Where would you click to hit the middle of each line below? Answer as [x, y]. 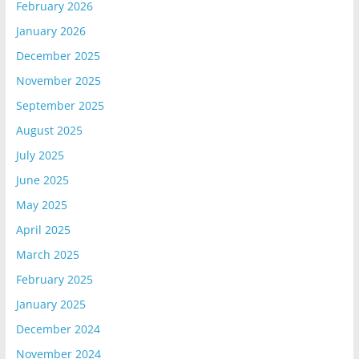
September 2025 [60, 105]
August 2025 [49, 130]
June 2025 [42, 179]
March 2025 [47, 254]
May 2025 [41, 204]
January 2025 [50, 304]
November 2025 [58, 80]
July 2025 [40, 155]
